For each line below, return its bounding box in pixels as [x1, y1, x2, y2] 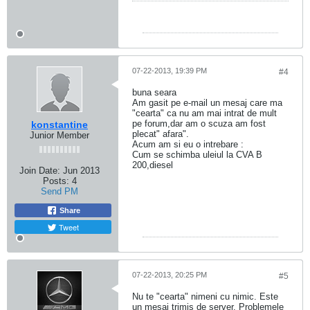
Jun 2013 [63, 165, 100, 176]
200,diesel [132, 160, 173, 170]
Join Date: [19, 165, 60, 176]
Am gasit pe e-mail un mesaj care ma [132, 98, 282, 108]
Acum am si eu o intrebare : [132, 139, 244, 149]
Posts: [42, 176, 69, 186]
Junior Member [30, 130, 89, 140]
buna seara [132, 87, 176, 98]
